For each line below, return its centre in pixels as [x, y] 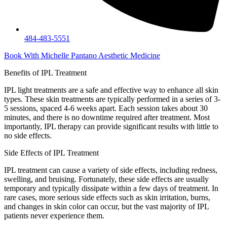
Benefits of [23, 73]
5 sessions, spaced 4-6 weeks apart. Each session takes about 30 [106, 108]
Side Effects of [29, 153]
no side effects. [28, 136]
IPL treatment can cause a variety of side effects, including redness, [111, 170]
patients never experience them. [54, 216]
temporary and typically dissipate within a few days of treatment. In [111, 188]
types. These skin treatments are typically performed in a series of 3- [112, 99]
